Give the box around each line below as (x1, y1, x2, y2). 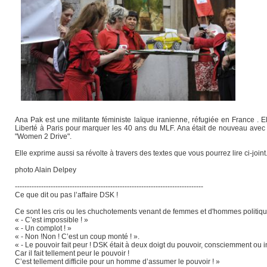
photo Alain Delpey (15, 165, 76, 174)
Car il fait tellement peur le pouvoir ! (15, 249, 129, 257)
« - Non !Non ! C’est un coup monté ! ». (15, 232, 139, 241)
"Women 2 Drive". (15, 132, 72, 141)
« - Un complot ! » (15, 223, 72, 232)
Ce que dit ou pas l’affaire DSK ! (15, 190, 118, 199)
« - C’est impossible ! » (15, 215, 88, 224)
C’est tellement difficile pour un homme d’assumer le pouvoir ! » (15, 257, 220, 266)
